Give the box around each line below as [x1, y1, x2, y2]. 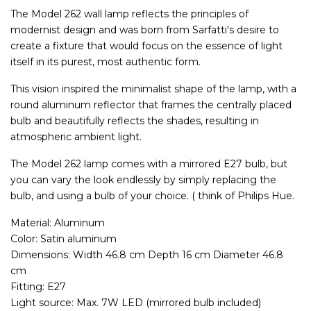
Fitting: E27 [10, 280, 66, 294]
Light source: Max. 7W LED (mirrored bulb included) [10, 296, 261, 310]
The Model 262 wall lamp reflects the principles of [10, 8, 249, 21]
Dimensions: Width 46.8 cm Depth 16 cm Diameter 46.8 [10, 249, 283, 262]
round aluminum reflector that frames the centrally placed [10, 99, 292, 112]
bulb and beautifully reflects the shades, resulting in [10, 115, 259, 128]
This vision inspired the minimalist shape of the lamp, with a [10, 83, 296, 96]
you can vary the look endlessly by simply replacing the [10, 174, 276, 187]
